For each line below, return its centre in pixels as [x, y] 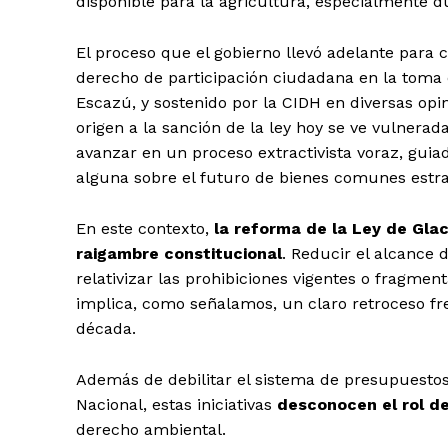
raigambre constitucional [179, 254]
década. [106, 329]
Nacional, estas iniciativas [176, 405]
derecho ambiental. [151, 430]
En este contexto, [145, 229]
